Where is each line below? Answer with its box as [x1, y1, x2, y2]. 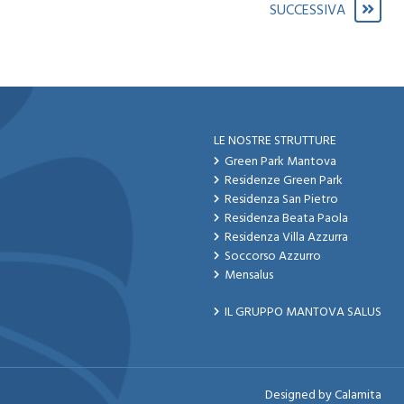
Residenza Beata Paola [225, 208, 348, 230]
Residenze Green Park [225, 170, 343, 192]
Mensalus [225, 265, 273, 287]
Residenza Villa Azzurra [225, 227, 348, 249]
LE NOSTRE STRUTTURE [214, 131, 336, 152]
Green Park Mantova [225, 151, 336, 173]
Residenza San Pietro [225, 189, 338, 211]
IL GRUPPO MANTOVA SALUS [225, 302, 381, 324]
